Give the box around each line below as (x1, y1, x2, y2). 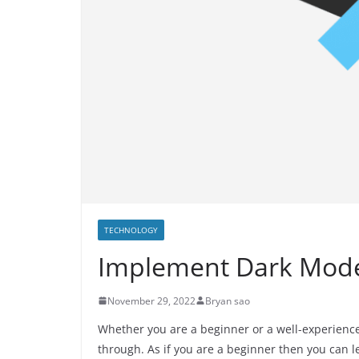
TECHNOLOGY (104, 224, 158, 236)
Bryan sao (205, 293, 250, 308)
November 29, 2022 (107, 293, 196, 308)
